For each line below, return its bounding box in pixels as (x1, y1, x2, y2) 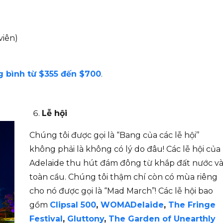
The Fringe (168, 200, 216, 210)
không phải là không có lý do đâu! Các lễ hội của (29, 144, 221, 154)
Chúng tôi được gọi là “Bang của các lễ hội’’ (29, 130, 199, 140)
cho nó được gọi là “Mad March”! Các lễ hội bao (29, 186, 213, 196)
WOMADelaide (101, 200, 164, 210)
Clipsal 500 (50, 200, 96, 210)
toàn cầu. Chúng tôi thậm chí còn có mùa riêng (29, 172, 218, 182)
